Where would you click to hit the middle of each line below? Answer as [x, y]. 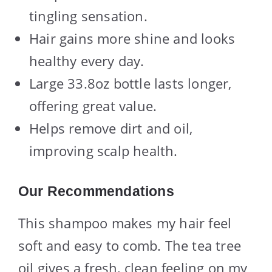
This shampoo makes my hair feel [125, 223]
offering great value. [93, 106]
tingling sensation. [88, 16]
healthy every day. [87, 61]
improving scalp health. [104, 151]
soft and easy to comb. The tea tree [130, 246]
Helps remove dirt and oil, [111, 128]
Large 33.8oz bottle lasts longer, [131, 83]
